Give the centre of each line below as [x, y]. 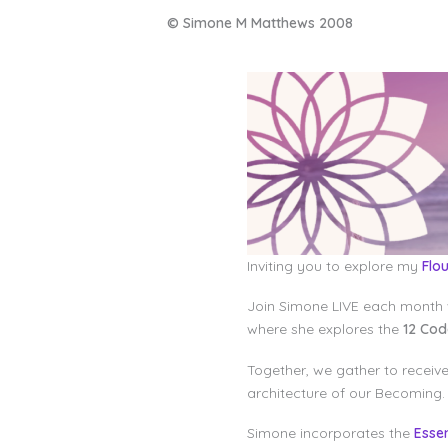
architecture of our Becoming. [345, 392]
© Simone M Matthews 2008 [260, 22]
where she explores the [324, 329]
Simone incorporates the [330, 433]
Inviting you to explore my [334, 266]
